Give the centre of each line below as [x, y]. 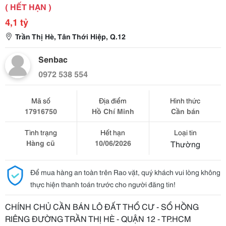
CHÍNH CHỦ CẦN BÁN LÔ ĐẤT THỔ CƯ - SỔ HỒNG [102, 206]
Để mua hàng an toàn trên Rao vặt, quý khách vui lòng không [125, 172]
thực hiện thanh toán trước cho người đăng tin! [103, 184]
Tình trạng [41, 132]
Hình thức [185, 100]
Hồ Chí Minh [113, 111]
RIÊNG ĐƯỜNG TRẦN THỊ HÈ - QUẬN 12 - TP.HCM [98, 218]
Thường [185, 144]
